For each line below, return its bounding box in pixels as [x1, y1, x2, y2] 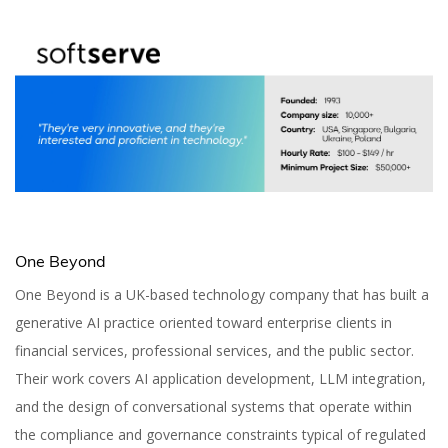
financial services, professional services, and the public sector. [15, 341, 414, 361]
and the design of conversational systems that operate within [15, 397, 412, 417]
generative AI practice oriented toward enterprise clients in [15, 313, 392, 333]
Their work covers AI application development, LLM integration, [15, 369, 426, 389]
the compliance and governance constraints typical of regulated [15, 425, 426, 445]
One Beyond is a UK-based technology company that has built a [15, 285, 429, 305]
